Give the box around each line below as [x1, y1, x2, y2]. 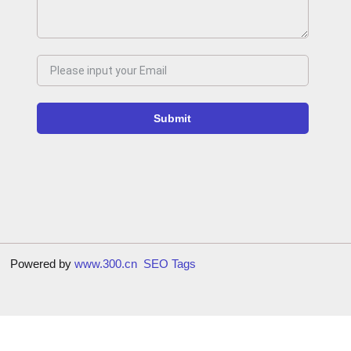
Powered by [10, 257, 74, 271]
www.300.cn [74, 257, 137, 271]
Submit [154, 112, 192, 125]
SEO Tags [143, 257, 196, 271]
